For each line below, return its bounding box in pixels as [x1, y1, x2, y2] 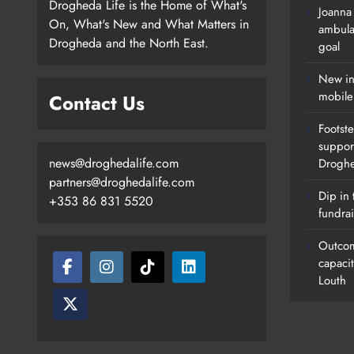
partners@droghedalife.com [49, 173, 194, 192]
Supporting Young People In [148, 307, 320, 328]
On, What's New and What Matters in [49, 15, 249, 34]
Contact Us [49, 89, 145, 118]
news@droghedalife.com [49, 154, 179, 173]
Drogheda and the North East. [49, 34, 209, 53]
